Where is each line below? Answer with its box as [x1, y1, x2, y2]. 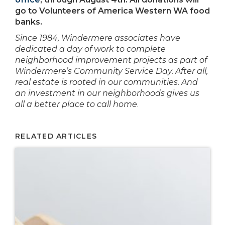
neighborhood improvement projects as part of [15, 55, 207, 65]
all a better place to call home [15, 99, 137, 109]
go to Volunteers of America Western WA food [15, 6, 210, 16]
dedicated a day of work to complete [15, 44, 166, 54]
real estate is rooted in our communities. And [15, 77, 198, 87]
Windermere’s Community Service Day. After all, [15, 66, 208, 76]
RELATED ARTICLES [15, 131, 97, 141]
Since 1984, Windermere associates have [15, 33, 180, 43]
